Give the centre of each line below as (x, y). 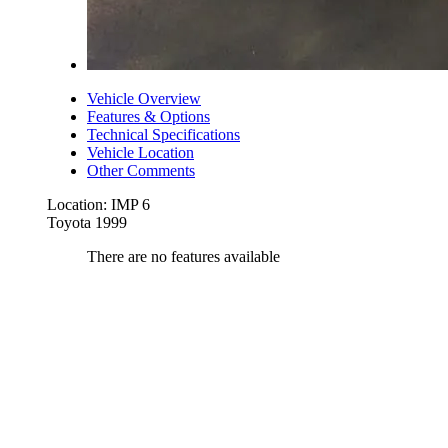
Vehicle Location (140, 152)
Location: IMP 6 (98, 204)
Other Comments (141, 170)
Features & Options (148, 116)
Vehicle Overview (144, 98)
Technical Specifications (163, 134)
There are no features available (183, 256)
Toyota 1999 (87, 222)
